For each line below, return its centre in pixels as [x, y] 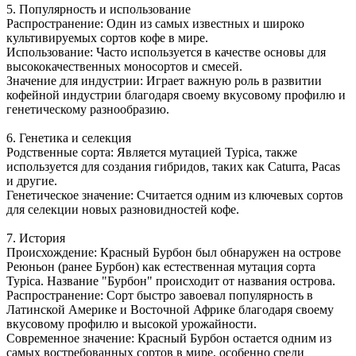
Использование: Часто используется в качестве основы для [166, 52]
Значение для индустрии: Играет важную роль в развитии [164, 80]
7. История [36, 238]
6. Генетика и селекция [69, 137]
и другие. [32, 180]
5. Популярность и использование [99, 9]
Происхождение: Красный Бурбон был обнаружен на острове [174, 252]
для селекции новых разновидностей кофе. [123, 209]
